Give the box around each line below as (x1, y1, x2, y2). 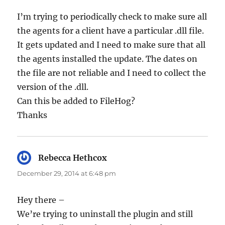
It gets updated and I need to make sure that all (17, 39, 206, 50)
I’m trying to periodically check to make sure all (17, 11, 207, 22)
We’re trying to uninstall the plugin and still (17, 208, 193, 219)
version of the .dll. (17, 81, 89, 92)
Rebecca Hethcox (38, 152, 107, 163)
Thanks (17, 109, 48, 120)
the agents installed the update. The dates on (17, 53, 198, 64)
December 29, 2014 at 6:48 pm (17, 169, 117, 177)
